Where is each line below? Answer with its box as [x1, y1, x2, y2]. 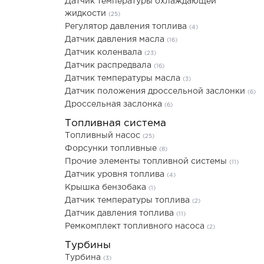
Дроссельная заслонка [65, 101, 164, 108]
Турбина [65, 254, 103, 261]
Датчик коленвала [65, 49, 144, 56]
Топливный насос [65, 132, 143, 139]
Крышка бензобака [65, 184, 148, 191]
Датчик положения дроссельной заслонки [65, 88, 247, 95]
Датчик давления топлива [65, 210, 176, 217]
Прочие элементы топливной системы [65, 158, 229, 165]
